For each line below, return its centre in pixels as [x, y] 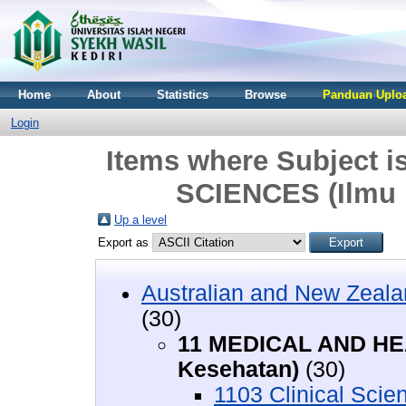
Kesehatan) [238, 369]
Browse [266, 95]
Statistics [183, 95]
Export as [125, 242]
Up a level [140, 220]
